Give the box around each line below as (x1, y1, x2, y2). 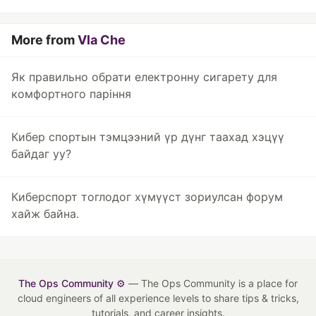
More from (11, 32, 78, 47)
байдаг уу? (11, 147, 71, 161)
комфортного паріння (11, 87, 131, 101)
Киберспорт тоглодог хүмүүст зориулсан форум (11, 190, 283, 204)
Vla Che (78, 32, 126, 47)
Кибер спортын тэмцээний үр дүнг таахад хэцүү (11, 130, 284, 144)
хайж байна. (11, 207, 79, 221)
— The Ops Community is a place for (126, 277, 298, 289)
